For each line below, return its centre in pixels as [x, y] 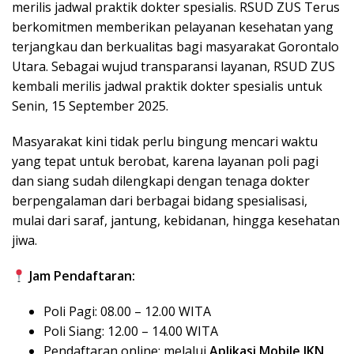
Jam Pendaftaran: [83, 276]
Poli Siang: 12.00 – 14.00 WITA [131, 331]
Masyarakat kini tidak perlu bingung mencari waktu [165, 142]
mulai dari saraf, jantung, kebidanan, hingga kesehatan [176, 221]
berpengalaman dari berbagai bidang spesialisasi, [160, 201]
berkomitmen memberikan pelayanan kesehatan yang [173, 27]
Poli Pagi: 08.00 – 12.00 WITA [127, 312]
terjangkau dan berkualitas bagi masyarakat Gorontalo [175, 47]
